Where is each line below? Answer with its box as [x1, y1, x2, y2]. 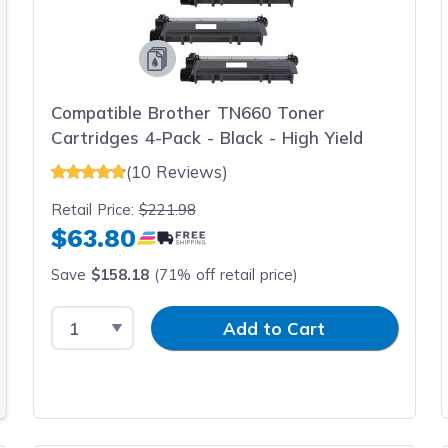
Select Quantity [49, 307, 180, 328]
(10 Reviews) [125, 160, 228, 182]
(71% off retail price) [148, 264, 298, 284]
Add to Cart [223, 317, 325, 339]
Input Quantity [132, 307, 253, 328]
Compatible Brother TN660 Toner [50, 102, 325, 123]
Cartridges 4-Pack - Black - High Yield [50, 127, 363, 148]
